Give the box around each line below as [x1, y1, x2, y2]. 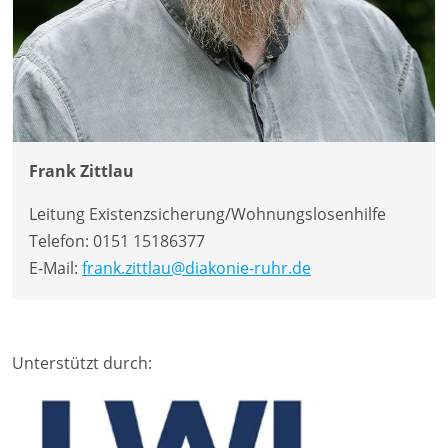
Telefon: [29, 229, 93, 252]
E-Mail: [29, 256, 82, 279]
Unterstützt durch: [12, 351, 152, 374]
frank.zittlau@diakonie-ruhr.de [82, 256, 311, 279]
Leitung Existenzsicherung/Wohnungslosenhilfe [29, 202, 386, 225]
